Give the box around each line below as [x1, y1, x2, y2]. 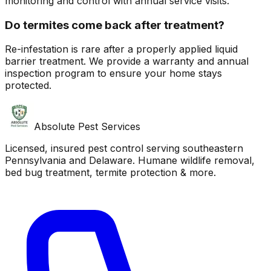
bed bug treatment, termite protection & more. [5, 166, 216, 179]
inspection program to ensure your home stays [5, 67, 222, 80]
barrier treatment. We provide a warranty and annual [5, 55, 249, 68]
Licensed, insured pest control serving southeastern [5, 142, 243, 155]
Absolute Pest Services [34, 120, 140, 133]
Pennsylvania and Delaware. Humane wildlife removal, [5, 154, 255, 167]
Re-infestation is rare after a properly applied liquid [5, 43, 238, 56]
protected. [5, 79, 51, 92]
